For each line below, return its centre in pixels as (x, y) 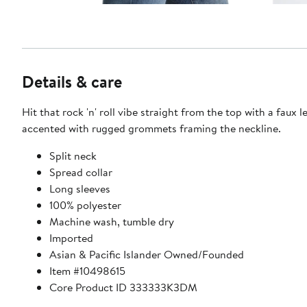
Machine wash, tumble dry (112, 221)
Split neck (73, 155)
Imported (71, 237)
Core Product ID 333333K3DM (123, 287)
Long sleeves (80, 188)
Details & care (72, 81)
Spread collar (81, 172)
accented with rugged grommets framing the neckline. (151, 128)
